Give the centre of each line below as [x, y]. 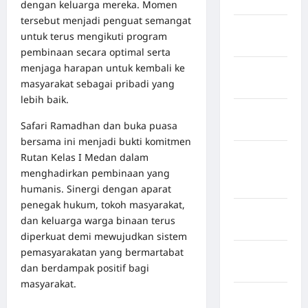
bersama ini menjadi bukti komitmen [106, 141]
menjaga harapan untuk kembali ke [103, 67]
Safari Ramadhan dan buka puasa [99, 125]
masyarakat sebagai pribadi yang [98, 83]
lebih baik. [45, 99]
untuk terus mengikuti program [94, 36]
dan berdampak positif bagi [85, 267]
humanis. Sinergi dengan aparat [96, 188]
